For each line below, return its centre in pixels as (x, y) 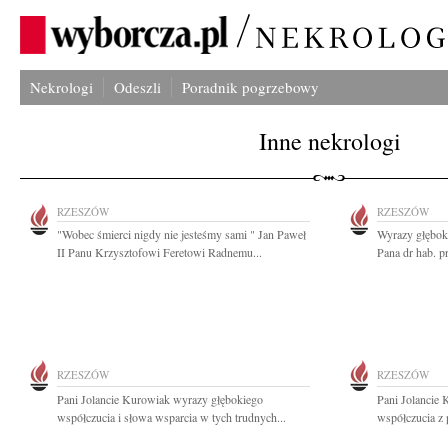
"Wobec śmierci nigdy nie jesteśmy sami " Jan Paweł (181, 234)
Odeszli (137, 87)
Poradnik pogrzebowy (250, 87)
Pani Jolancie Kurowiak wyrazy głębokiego (160, 399)
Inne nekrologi (330, 141)
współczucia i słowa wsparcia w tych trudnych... (171, 417)
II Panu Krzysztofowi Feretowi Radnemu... (159, 252)
